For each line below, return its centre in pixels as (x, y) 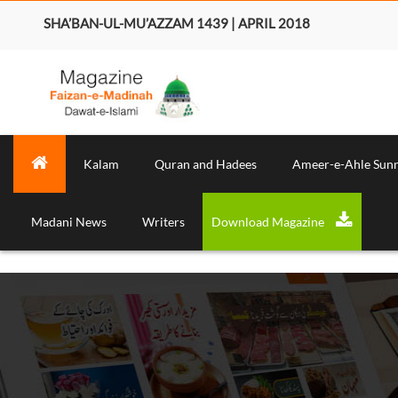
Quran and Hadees (206, 163)
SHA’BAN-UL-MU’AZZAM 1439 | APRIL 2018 (176, 23)
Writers (163, 221)
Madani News (69, 221)
